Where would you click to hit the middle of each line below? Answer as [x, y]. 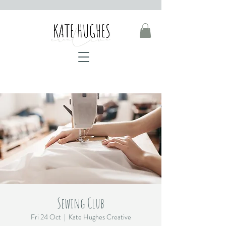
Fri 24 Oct [46, 217]
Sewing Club [81, 203]
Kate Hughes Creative [100, 217]
